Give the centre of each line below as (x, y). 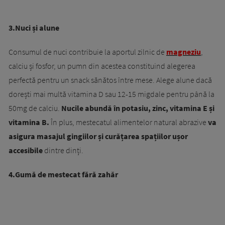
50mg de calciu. (34, 108)
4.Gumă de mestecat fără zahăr (63, 175)
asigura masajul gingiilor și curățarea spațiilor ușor (98, 136)
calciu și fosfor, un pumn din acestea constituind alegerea (102, 66)
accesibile (26, 150)
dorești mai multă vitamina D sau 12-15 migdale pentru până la (111, 94)
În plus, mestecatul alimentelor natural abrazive (129, 122)
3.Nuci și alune (34, 28)
